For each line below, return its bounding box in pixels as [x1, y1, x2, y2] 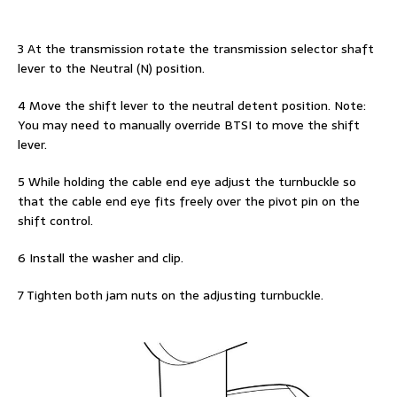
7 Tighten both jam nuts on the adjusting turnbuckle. [18, 285, 323, 306]
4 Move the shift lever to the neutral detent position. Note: [18, 96, 366, 116]
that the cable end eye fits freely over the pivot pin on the [18, 191, 360, 212]
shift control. [18, 211, 93, 231]
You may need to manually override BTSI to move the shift [18, 115, 360, 136]
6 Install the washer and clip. [18, 248, 183, 269]
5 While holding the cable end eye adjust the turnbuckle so [18, 172, 356, 192]
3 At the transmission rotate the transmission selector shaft [18, 39, 374, 59]
